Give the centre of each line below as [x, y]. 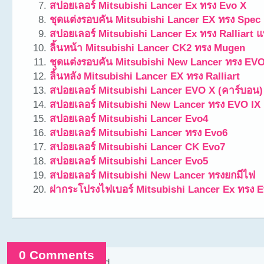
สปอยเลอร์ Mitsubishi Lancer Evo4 [129, 118]
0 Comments [57, 255]
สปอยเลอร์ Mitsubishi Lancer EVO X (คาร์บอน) [156, 90]
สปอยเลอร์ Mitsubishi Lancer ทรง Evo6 [138, 133]
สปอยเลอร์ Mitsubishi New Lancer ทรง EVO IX [155, 104]
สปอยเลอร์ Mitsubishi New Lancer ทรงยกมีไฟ [152, 175]
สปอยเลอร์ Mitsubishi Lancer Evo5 [129, 161]
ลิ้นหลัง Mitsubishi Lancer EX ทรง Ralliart [145, 76]
